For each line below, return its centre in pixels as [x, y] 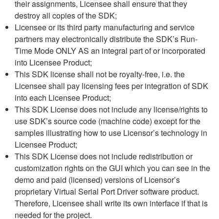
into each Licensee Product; [63, 98]
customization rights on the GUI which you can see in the [112, 168]
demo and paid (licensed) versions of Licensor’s [97, 180]
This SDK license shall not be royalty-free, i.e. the [100, 74]
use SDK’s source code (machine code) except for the [108, 121]
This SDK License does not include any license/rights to [111, 109]
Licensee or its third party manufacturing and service [105, 27]
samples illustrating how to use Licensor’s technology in [111, 133]
